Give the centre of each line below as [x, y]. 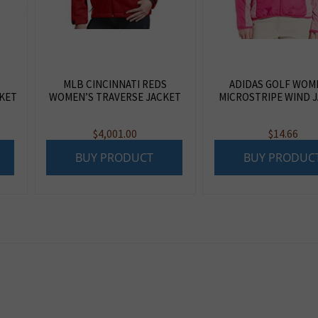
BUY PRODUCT [115, 158]
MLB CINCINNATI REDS [115, 84]
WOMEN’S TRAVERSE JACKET [115, 97]
